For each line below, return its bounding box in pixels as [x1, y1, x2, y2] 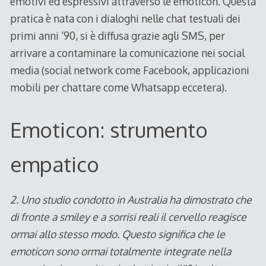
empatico [9, 150, 99, 177]
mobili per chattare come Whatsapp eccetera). [9, 81, 227, 94]
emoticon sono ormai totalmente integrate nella [9, 245, 231, 258]
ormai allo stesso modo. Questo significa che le [9, 227, 225, 241]
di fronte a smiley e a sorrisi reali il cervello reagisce [9, 210, 246, 224]
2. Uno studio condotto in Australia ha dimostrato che [9, 193, 252, 207]
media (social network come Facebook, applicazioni [9, 64, 249, 77]
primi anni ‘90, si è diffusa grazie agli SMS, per [9, 29, 225, 43]
